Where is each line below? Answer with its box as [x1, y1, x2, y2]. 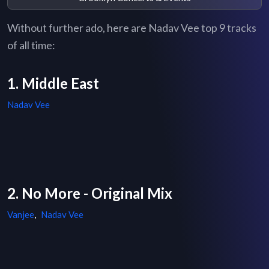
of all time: [7, 38, 55, 52]
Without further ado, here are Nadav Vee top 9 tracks [7, 21, 256, 35]
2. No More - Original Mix [7, 184, 172, 202]
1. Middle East [7, 74, 99, 92]
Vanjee [7, 209, 34, 220]
